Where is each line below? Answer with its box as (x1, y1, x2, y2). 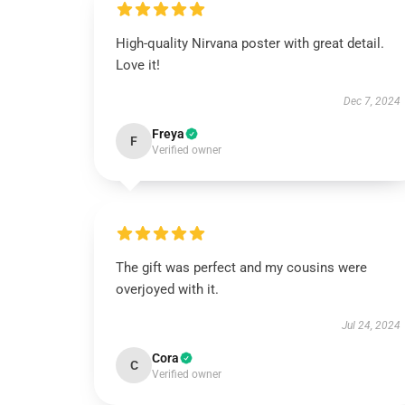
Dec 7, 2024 (343, 95, 400, 108)
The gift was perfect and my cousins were (116, 259, 367, 276)
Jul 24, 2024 (341, 319, 400, 332)
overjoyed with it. (116, 281, 219, 297)
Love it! (116, 57, 160, 73)
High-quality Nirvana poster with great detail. (116, 35, 384, 52)
